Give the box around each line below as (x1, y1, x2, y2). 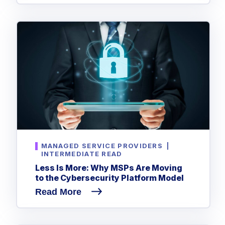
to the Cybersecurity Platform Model (35, 173, 184, 183)
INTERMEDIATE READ (41, 149, 123, 158)
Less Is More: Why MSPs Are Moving (35, 163, 182, 173)
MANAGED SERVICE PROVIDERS (41, 141, 163, 150)
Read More (35, 187, 84, 197)
